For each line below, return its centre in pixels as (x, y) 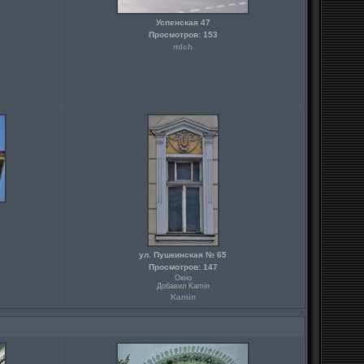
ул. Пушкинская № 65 (183, 255)
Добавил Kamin (183, 286)
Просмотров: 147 (183, 267)
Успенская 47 (183, 22)
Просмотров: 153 (183, 35)
